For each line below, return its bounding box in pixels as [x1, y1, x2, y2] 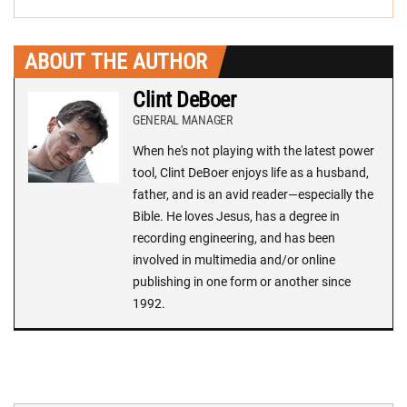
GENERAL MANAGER [133, 113, 233, 128]
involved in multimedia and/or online [133, 253, 335, 268]
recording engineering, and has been [133, 231, 335, 246]
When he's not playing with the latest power [133, 144, 374, 159]
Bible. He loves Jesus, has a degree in [133, 209, 340, 224]
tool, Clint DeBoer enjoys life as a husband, [133, 165, 369, 181]
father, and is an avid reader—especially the [133, 187, 373, 203]
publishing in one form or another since [133, 274, 351, 290]
